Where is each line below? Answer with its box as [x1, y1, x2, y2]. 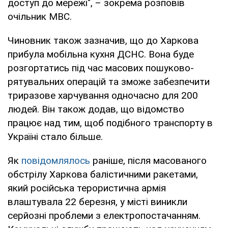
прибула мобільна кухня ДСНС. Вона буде [8, 48, 194, 61]
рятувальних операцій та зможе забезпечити [8, 76, 210, 88]
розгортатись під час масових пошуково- [8, 62, 194, 74]
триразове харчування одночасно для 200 [8, 90, 198, 102]
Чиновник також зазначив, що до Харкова [8, 35, 198, 47]
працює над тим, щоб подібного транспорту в [8, 117, 213, 129]
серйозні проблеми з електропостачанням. [8, 210, 201, 222]
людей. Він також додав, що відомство [8, 103, 184, 116]
